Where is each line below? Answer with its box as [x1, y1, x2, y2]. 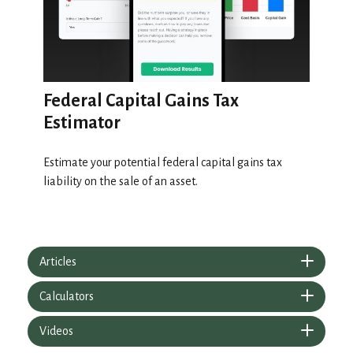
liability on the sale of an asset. [43, 174, 198, 188]
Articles [39, 255, 76, 268]
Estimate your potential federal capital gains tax [43, 155, 282, 169]
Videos [39, 324, 73, 337]
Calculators [39, 289, 94, 303]
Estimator [43, 113, 121, 132]
